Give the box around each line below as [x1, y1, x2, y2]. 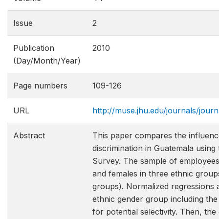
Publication [13, 43, 54, 53]
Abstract [13, 131, 45, 140]
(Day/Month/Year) [13, 56, 81, 66]
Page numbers [13, 81, 67, 90]
